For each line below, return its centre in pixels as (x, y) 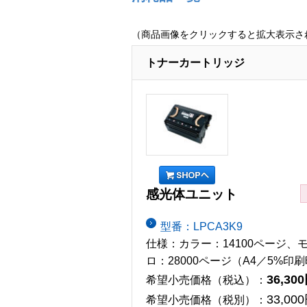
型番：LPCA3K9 (201, 226)
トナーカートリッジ (195, 62)
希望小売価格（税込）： (206, 280)
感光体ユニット (192, 195)
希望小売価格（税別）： (206, 299)
